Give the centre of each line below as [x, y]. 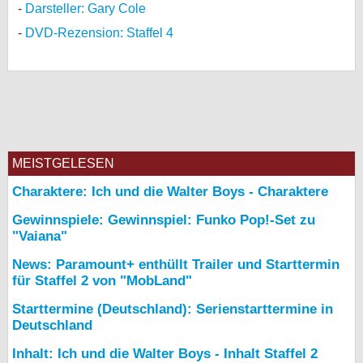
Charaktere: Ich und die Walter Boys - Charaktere [170, 192]
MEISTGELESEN [63, 163]
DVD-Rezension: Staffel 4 [99, 33]
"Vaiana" [40, 236]
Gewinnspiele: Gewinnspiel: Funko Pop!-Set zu [164, 220]
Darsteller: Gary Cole [85, 9]
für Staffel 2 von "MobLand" [102, 281]
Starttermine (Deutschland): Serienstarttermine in [173, 309]
